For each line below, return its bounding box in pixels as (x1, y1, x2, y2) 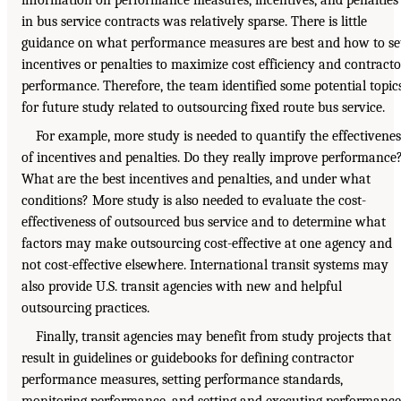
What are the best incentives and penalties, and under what (21, 170, 371, 187)
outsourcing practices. (21, 299, 149, 316)
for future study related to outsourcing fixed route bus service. (21, 98, 385, 115)
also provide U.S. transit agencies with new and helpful (21, 277, 342, 294)
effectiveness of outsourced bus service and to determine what (21, 213, 386, 230)
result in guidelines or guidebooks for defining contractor (21, 349, 354, 366)
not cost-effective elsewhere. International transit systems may (21, 256, 388, 273)
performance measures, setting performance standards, (21, 371, 343, 388)
